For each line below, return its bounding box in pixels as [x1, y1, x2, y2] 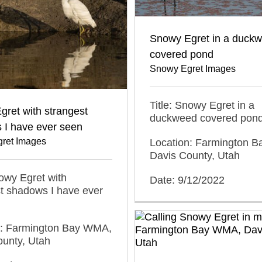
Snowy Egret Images [150, 63, 236, 74]
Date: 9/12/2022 [150, 174, 225, 186]
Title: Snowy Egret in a [150, 99, 254, 111]
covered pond [150, 48, 213, 60]
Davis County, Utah [150, 149, 240, 161]
